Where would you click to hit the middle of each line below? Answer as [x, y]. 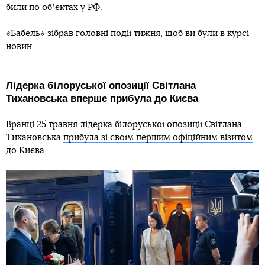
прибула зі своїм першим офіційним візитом [158, 138]
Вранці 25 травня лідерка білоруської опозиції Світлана [124, 125]
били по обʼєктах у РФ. [54, 8]
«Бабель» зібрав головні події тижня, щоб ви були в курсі [127, 34]
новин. [20, 47]
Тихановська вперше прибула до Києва [102, 99]
